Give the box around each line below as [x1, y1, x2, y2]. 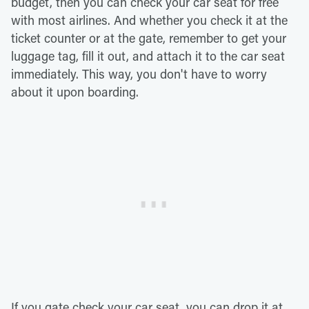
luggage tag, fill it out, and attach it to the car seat [11, 47, 285, 64]
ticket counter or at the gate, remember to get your [11, 29, 286, 46]
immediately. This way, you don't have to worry [11, 65, 267, 82]
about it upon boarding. [11, 83, 139, 100]
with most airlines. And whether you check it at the [11, 11, 288, 28]
